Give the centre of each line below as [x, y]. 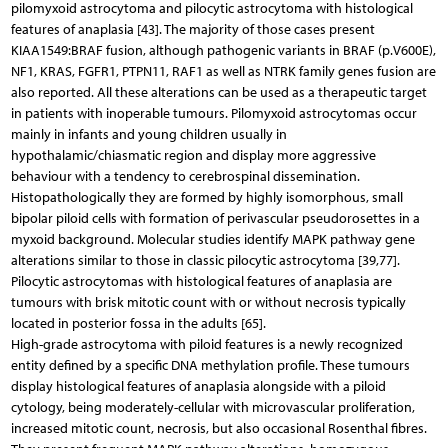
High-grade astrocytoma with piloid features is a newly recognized [206, 344]
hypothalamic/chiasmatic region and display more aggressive [193, 155]
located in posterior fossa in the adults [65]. [138, 323]
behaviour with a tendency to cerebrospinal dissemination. [185, 176]
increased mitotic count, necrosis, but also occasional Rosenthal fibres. [218, 428]
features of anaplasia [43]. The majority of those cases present [192, 29]
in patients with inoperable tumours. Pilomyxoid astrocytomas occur [213, 113]
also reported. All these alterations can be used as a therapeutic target [218, 92]
